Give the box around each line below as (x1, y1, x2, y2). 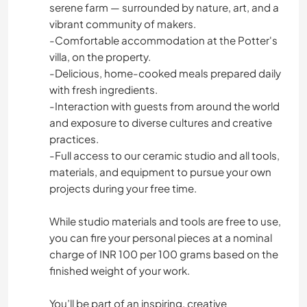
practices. (49, 132, 99, 146)
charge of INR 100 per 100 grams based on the (49, 247, 278, 261)
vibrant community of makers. (49, 17, 196, 31)
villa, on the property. (49, 50, 151, 64)
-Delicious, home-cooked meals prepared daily (49, 66, 281, 80)
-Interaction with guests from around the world (49, 99, 280, 113)
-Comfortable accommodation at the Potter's (49, 34, 278, 47)
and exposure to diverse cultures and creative (49, 116, 272, 130)
